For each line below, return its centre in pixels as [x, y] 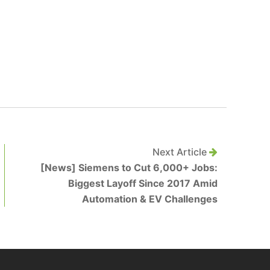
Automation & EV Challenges [150, 199]
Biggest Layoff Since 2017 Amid [143, 183]
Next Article [181, 152]
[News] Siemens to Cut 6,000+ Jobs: [129, 168]
